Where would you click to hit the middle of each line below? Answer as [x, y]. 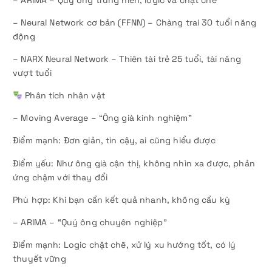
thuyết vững [39, 258]
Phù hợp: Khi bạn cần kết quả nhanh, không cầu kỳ [121, 199]
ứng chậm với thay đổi [60, 177]
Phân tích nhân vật [64, 96]
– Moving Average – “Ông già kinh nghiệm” [102, 118]
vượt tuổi [32, 73]
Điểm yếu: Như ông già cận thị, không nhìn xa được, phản [134, 163]
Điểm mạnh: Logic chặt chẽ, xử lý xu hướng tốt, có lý [124, 244]
